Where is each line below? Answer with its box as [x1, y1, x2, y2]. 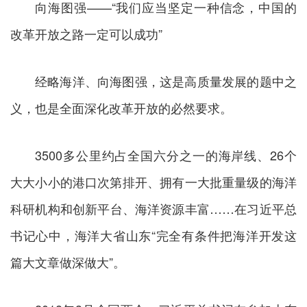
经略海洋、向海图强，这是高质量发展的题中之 [35, 71, 297, 90]
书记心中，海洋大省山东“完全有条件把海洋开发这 [10, 225, 297, 244]
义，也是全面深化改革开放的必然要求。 [10, 98, 232, 116]
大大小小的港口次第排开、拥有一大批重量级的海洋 [10, 172, 297, 191]
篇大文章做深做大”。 [10, 252, 125, 271]
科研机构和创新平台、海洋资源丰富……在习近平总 [10, 199, 297, 217]
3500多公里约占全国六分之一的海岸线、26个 [35, 145, 297, 164]
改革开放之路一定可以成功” [10, 24, 162, 42]
